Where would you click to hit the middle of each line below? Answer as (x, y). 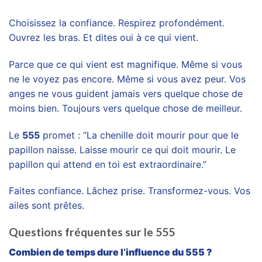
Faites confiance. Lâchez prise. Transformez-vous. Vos (130, 191)
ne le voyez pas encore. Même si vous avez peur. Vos (127, 79)
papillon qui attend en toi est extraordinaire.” (108, 164)
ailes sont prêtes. (46, 206)
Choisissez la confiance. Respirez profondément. (117, 23)
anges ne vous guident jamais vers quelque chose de (126, 93)
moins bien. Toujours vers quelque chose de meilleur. (125, 108)
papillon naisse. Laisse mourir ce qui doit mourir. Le (122, 149)
